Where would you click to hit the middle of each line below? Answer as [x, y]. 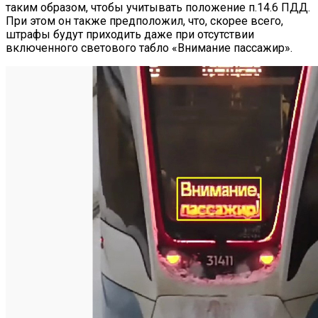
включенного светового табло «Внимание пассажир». [149, 48]
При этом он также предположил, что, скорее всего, [144, 21]
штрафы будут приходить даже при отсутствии [130, 35]
